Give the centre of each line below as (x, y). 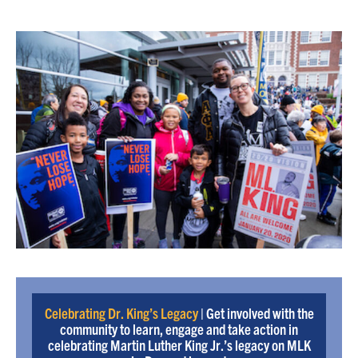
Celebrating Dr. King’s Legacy (121, 312)
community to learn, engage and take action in (179, 328)
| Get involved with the (256, 312)
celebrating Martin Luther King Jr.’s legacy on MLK (179, 344)
